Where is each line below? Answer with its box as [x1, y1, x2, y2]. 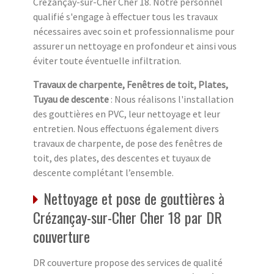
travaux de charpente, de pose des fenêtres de [33, 137, 223, 150]
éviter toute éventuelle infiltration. [33, 54, 181, 67]
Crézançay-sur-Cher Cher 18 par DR [33, 206, 222, 229]
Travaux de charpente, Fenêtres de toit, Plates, [33, 78, 228, 91]
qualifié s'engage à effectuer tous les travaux [33, 10, 218, 23]
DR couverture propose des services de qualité [33, 256, 223, 269]
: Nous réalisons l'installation [109, 93, 234, 106]
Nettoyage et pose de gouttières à [43, 187, 224, 210]
